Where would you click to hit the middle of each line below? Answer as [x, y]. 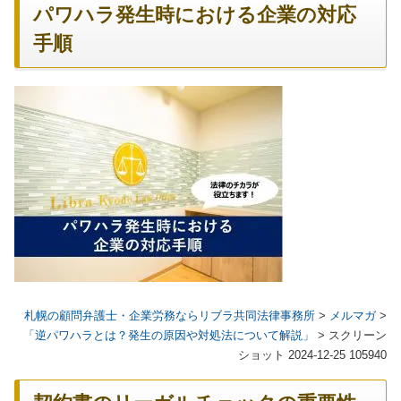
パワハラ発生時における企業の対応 [195, 15]
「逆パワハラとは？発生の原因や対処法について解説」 [169, 335]
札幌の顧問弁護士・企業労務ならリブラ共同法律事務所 [170, 315]
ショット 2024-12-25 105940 [312, 354]
